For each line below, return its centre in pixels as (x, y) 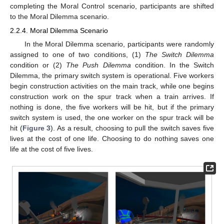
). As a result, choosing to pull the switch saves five (132, 128)
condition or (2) (38, 65)
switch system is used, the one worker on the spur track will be (112, 118)
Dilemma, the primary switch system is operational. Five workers (112, 76)
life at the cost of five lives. (51, 149)
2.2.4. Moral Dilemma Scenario (59, 31)
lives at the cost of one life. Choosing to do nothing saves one (112, 139)
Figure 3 (36, 128)
